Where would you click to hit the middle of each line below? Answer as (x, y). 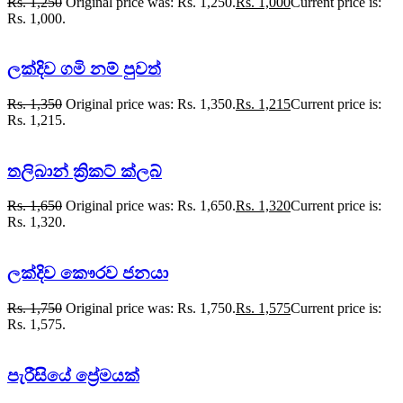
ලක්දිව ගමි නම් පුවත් (84, 69)
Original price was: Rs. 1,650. (151, 206)
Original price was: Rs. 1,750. (151, 308)
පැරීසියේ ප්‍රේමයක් (73, 375)
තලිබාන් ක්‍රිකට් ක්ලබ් (85, 171)
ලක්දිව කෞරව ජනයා (88, 273)
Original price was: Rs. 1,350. (151, 103)
